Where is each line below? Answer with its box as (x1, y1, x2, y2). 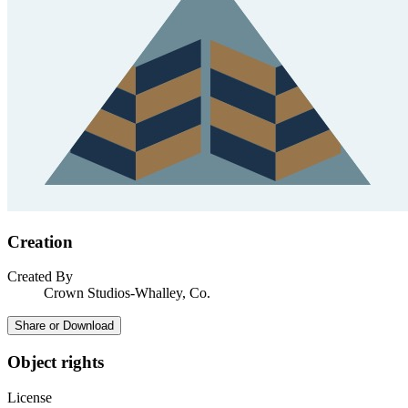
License (7, 389, 52, 405)
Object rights (7, 352, 104, 372)
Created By (7, 269, 73, 285)
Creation (7, 231, 73, 251)
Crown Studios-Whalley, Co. (44, 285, 210, 301)
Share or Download (15, 319, 114, 333)
